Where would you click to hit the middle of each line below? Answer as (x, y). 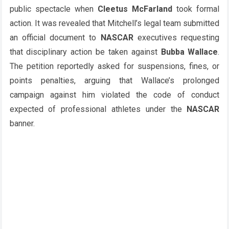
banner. (22, 123)
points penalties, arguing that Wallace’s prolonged (114, 80)
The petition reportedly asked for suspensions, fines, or (114, 66)
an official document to (55, 37)
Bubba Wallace (189, 52)
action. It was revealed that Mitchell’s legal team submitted (114, 23)
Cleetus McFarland (135, 9)
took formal (196, 9)
